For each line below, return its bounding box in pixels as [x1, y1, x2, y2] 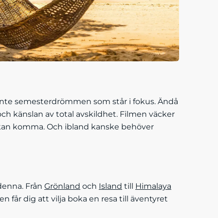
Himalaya [135, 182, 171, 191]
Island [99, 182, 122, 191]
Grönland [44, 182, 80, 191]
